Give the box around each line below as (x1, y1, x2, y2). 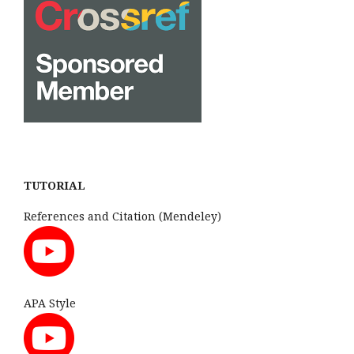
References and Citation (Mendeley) (24, 209, 221, 224)
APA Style (24, 296, 76, 311)
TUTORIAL (24, 178, 85, 194)
